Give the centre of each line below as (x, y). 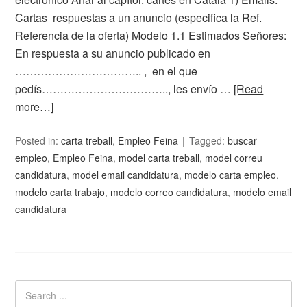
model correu (234, 158)
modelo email (262, 192)
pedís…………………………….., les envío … (125, 89)
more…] (35, 107)
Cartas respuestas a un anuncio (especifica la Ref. (139, 17)
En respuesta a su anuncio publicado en (113, 53)
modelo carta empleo (231, 175)
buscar (243, 140)
